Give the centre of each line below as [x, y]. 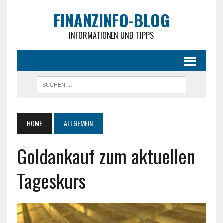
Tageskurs [51, 180]
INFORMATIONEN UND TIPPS [111, 35]
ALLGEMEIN [78, 123]
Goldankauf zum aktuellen [106, 156]
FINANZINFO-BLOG [111, 20]
